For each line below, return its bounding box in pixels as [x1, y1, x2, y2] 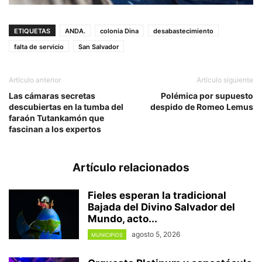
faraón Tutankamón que [9, 112, 104, 123]
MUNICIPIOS [91, 231, 123, 238]
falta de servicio [14, 42, 64, 51]
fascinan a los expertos [9, 123, 101, 134]
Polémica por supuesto [161, 90, 253, 101]
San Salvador [78, 42, 119, 51]
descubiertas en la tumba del [9, 101, 123, 112]
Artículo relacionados [73, 160, 189, 174]
